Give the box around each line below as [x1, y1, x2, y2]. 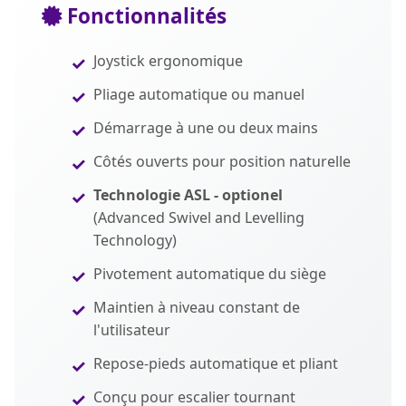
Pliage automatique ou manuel [93, 84, 304, 104]
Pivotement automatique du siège [93, 264, 326, 284]
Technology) [93, 230, 177, 250]
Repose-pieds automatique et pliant [93, 353, 338, 373]
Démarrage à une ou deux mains [93, 118, 318, 138]
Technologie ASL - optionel [93, 185, 283, 205]
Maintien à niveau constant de [93, 297, 300, 317]
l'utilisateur [93, 320, 170, 340]
